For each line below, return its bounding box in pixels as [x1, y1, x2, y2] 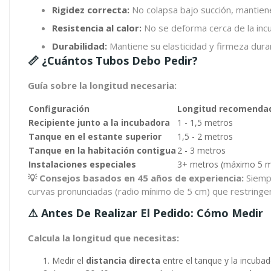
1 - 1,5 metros [177, 117, 233, 128]
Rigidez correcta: [52, 4, 129, 16]
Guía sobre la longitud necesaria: [28, 79, 177, 91]
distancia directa [86, 255, 160, 266]
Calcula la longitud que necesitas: [28, 232, 179, 244]
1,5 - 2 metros [177, 131, 233, 142]
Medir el [52, 255, 86, 266]
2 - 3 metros [177, 145, 226, 156]
